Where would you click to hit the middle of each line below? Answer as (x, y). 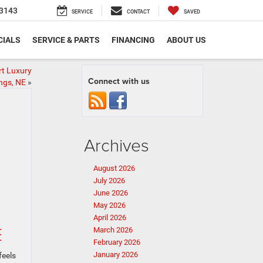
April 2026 (110, 218)
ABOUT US (186, 40)
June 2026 (111, 193)
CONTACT (138, 12)
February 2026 (117, 242)
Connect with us (119, 81)
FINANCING (133, 40)
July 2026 (109, 181)
